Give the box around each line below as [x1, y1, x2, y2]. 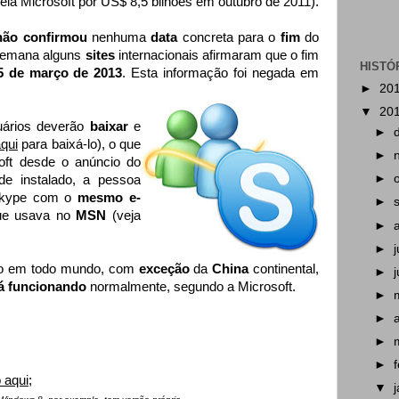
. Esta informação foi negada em [122, 66, 320, 81]
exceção [138, 262, 194, 277]
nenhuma [86, 30, 151, 45]
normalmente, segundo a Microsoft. [86, 280, 296, 295]
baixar [89, 119, 128, 134]
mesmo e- [77, 191, 142, 206]
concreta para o [182, 30, 281, 45]
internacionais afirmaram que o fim [118, 48, 320, 63]
